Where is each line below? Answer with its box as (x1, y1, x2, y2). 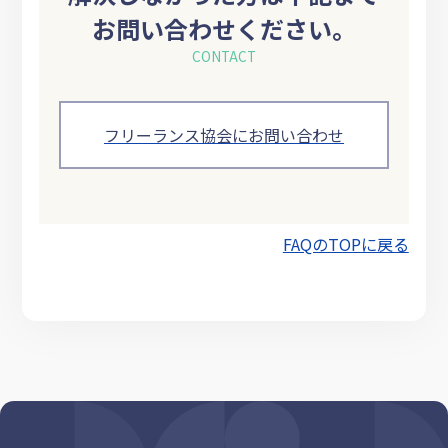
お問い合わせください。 (92, 10, 356, 46)
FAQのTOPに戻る (282, 231, 409, 256)
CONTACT (192, 45, 256, 66)
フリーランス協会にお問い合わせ (104, 122, 344, 147)
